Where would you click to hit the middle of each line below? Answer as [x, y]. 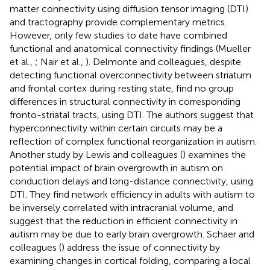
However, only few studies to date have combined [118, 35]
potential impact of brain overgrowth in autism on [116, 168]
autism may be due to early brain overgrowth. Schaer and [132, 234]
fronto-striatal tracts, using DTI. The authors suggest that [132, 115]
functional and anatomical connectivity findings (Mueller [130, 48]
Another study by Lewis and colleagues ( [96, 154]
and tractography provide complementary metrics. [118, 22]
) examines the [214, 154]
